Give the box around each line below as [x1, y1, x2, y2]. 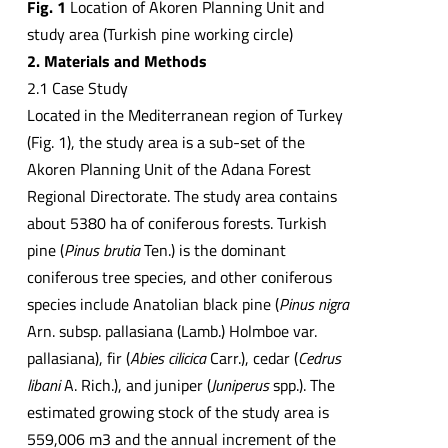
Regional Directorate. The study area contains [26, 183, 337, 208]
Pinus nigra [278, 291, 349, 316]
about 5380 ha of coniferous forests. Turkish [26, 210, 327, 235]
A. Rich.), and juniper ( [59, 372, 211, 397]
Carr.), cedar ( [205, 345, 298, 370]
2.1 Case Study [26, 75, 128, 100]
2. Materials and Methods [26, 48, 207, 73]
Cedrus [297, 345, 341, 370]
